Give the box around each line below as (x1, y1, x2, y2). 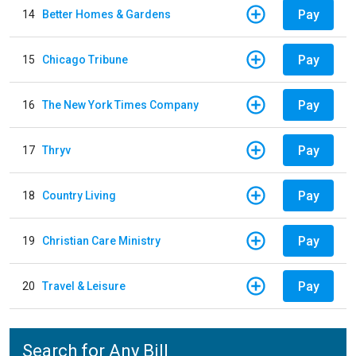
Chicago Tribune (42, 52, 128, 66)
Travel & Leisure (42, 279, 126, 292)
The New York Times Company (42, 98, 199, 111)
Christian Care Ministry (42, 234, 161, 247)
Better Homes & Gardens (42, 7, 171, 21)
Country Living (42, 188, 116, 202)
